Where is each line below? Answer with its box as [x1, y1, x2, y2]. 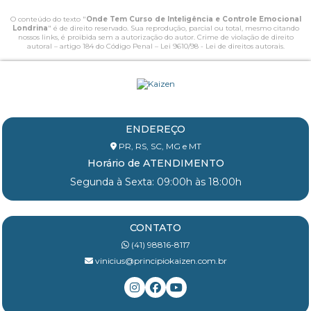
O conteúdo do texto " [10, 14, 86, 24]
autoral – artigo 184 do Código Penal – [26, 41, 160, 51]
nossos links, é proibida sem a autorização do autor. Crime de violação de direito [17, 32, 294, 42]
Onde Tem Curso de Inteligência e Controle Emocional [85, 14, 301, 24]
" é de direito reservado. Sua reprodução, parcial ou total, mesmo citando [47, 23, 299, 33]
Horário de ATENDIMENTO [87, 156, 224, 169]
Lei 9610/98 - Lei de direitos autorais [160, 41, 283, 51]
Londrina [12, 23, 48, 33]
